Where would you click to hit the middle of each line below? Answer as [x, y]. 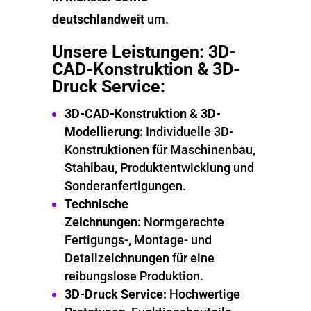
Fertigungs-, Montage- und [138, 240]
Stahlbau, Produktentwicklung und [159, 168]
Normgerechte [182, 222]
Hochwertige [203, 294]
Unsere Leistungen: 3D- [144, 52]
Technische [96, 204]
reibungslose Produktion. [134, 276]
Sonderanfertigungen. [125, 186]
